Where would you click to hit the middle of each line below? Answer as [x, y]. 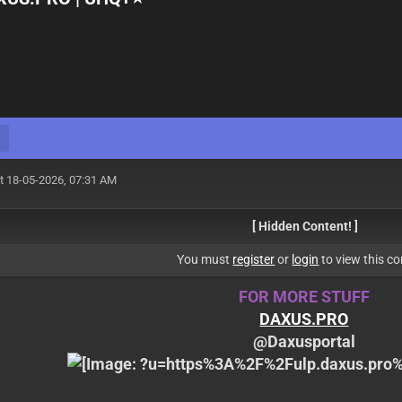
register [254, 259]
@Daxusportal [304, 341]
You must [205, 259]
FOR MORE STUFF [304, 297]
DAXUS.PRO [304, 319]
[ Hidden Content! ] [306, 226]
